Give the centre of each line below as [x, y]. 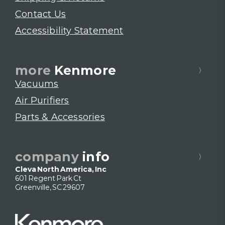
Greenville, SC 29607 [50, 187]
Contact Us [40, 14]
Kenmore [85, 70]
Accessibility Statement [69, 31]
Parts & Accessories [60, 117]
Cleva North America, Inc [61, 169]
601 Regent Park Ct [48, 178]
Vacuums [37, 84]
